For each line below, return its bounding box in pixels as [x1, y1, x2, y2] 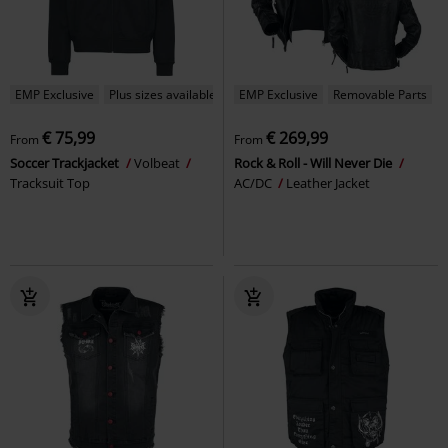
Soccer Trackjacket [10, 153, 122, 172]
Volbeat [134, 153, 183, 172]
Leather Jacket [286, 173, 370, 192]
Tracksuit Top [10, 173, 90, 192]
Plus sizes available [109, 85, 216, 103]
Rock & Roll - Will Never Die [234, 153, 395, 172]
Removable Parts [333, 85, 427, 103]
